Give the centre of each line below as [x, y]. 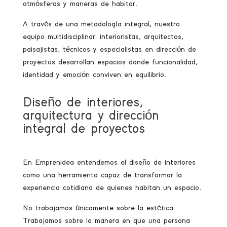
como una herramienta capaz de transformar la [102, 175]
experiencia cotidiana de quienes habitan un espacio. [112, 188]
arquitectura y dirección [91, 116]
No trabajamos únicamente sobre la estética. [99, 208]
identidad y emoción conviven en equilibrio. [94, 75]
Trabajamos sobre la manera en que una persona [106, 221]
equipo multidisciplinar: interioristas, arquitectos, [103, 37]
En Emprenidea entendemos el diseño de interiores [109, 162]
